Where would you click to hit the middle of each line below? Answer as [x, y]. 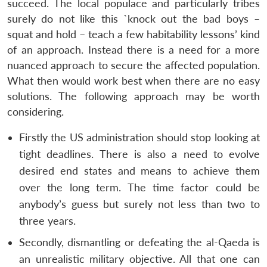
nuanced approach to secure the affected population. [133, 65]
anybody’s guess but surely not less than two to [139, 204]
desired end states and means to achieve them [139, 170]
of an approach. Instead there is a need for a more [133, 49]
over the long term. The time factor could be [139, 187]
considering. [35, 111]
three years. [47, 221]
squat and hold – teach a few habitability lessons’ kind [133, 34]
